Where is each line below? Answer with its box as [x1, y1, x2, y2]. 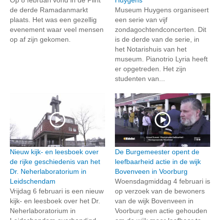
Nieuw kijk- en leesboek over [10, 147, 99, 156]
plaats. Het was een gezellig [10, 15, 97, 24]
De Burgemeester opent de [115, 147, 199, 156]
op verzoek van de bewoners [115, 187, 205, 195]
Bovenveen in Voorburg [115, 167, 188, 175]
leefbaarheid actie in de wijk [115, 157, 201, 165]
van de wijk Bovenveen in [115, 196, 193, 205]
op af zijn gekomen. [10, 35, 71, 43]
